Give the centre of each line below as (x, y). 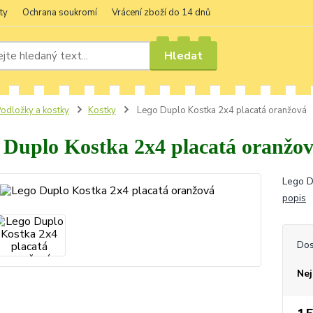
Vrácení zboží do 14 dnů (161, 13)
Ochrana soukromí (60, 13)
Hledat (184, 56)
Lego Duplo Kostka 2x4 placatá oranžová (220, 110)
